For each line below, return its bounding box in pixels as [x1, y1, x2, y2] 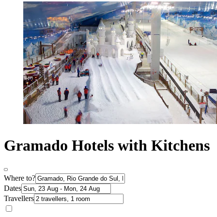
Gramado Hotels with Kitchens [4, 136, 210, 154]
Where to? [4, 174, 35, 183]
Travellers [4, 194, 34, 203]
